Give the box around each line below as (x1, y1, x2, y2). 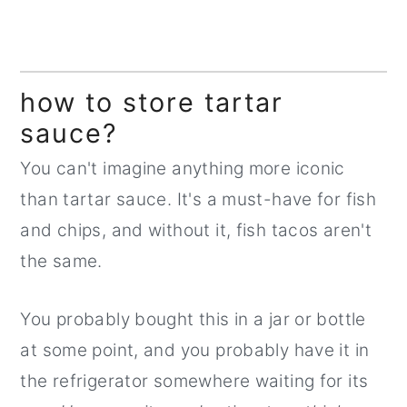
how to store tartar (20, 85, 284, 118)
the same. (20, 250, 103, 272)
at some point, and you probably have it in (20, 339, 370, 361)
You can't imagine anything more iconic (20, 157, 345, 179)
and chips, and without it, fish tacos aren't (20, 219, 372, 241)
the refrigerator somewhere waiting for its (20, 370, 369, 392)
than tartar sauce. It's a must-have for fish (20, 188, 377, 210)
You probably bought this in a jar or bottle (20, 308, 366, 330)
